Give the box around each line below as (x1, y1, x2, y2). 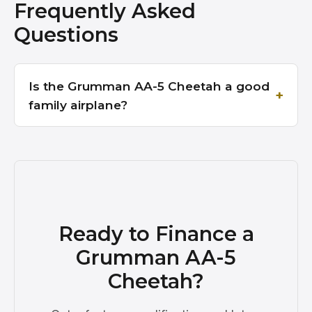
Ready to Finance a (58, 221, 254, 247)
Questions (14, 22, 118, 47)
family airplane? (29, 97, 127, 112)
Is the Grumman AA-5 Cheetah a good (29, 78, 270, 93)
